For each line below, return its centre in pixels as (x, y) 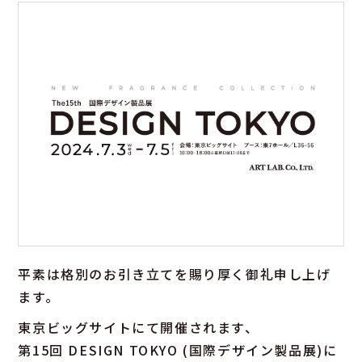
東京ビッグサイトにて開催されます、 (139, 327)
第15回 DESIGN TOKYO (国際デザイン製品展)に (178, 349)
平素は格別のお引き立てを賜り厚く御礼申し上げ (175, 274)
